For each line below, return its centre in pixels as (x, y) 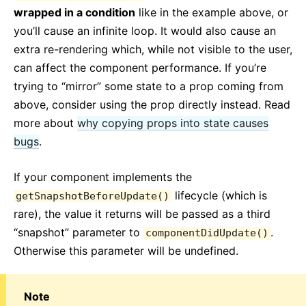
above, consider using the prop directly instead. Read (152, 105)
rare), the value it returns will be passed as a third (142, 214)
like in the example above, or (212, 12)
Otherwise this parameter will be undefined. (126, 251)
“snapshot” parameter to (79, 232)
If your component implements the (103, 177)
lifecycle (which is (219, 195)
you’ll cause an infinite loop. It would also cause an (145, 31)
